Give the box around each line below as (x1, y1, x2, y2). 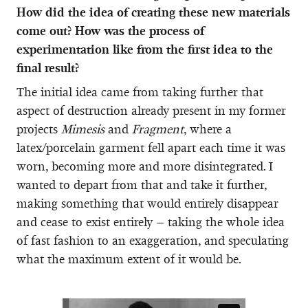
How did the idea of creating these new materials (16, 4, 290, 20)
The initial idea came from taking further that (16, 84, 263, 100)
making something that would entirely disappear (16, 195, 278, 211)
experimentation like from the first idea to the (16, 41, 273, 57)
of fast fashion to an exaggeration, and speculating (16, 232, 289, 248)
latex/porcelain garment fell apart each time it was (16, 140, 285, 155)
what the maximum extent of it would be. (16, 251, 241, 267)
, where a (184, 121, 232, 137)
